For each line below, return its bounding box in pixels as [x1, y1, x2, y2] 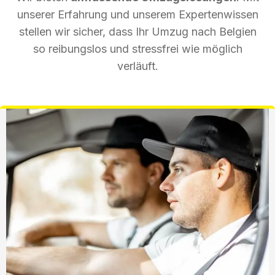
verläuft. [117, 59, 158, 72]
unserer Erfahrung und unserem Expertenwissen [17, 7, 258, 21]
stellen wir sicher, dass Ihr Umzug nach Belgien [18, 25, 257, 38]
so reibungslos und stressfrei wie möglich [33, 42, 242, 55]
